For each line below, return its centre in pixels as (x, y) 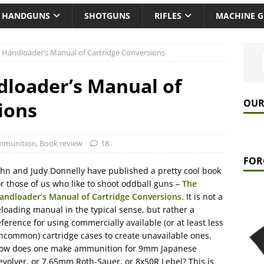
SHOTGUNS (107, 16)
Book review (61, 143)
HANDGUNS (26, 16)
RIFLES (168, 16)
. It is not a (202, 197)
